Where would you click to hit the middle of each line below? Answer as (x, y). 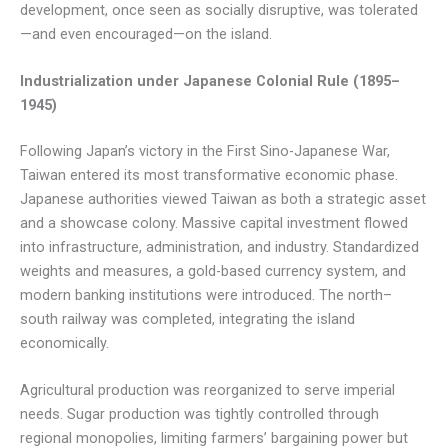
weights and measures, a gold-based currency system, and (213, 271)
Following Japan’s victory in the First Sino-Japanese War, (205, 151)
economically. (64, 343)
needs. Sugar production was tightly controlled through (199, 414)
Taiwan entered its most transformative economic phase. (209, 175)
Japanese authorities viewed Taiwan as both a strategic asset (223, 199)
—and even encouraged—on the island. (146, 33)
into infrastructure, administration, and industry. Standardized (219, 247)
